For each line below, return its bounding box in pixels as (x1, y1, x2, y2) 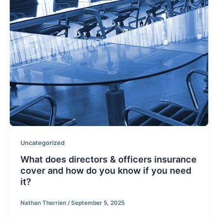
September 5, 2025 (71, 199, 125, 206)
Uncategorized (20, 139, 65, 146)
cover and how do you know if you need (20, 165, 191, 176)
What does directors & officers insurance (20, 154, 197, 165)
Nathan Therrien (20, 199, 68, 206)
